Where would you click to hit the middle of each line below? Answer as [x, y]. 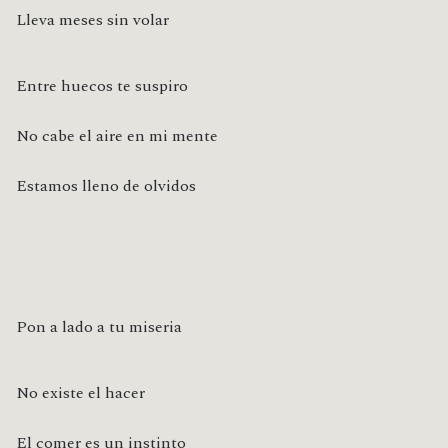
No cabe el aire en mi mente [117, 136]
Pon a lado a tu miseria [99, 327]
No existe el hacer [80, 393]
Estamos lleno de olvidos [106, 186]
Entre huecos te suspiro [102, 86]
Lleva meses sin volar [92, 20]
